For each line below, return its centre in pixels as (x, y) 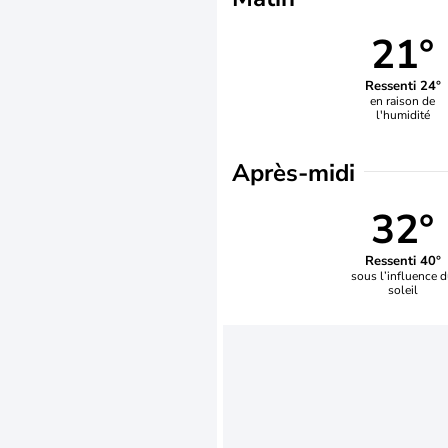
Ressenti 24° (402, 85)
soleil (402, 289)
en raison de (403, 100)
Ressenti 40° (402, 260)
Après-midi (293, 173)
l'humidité (402, 114)
